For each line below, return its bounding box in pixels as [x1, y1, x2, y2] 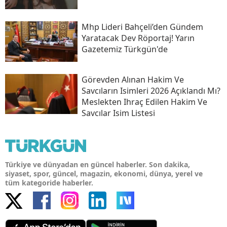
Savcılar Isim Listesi [81, 107, 155, 119]
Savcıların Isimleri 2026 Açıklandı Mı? [81, 85, 220, 96]
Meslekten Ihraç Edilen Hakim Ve [81, 96, 207, 107]
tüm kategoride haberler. [5, 177, 93, 187]
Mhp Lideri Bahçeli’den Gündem [81, 21, 203, 32]
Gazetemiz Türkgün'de [81, 43, 168, 55]
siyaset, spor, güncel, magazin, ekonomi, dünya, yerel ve [5, 168, 203, 178]
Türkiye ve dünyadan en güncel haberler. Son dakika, [5, 159, 190, 169]
